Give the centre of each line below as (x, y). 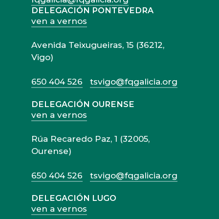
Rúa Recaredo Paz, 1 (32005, (90, 139)
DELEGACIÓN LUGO (74, 198)
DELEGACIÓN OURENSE (83, 104)
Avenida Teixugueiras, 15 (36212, (98, 45)
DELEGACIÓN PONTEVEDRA (92, 11)
